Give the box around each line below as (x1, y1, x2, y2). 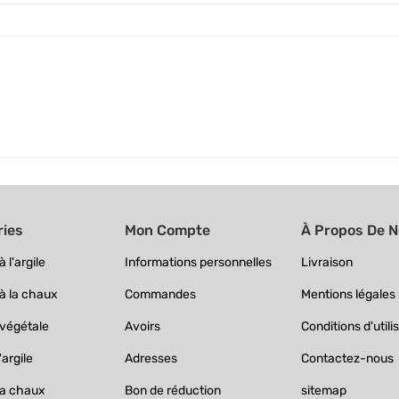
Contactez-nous (301, 351, 395, 367)
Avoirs (124, 319, 160, 335)
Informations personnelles (124, 255, 272, 271)
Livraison (301, 255, 354, 271)
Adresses (124, 351, 177, 367)
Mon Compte (124, 222, 210, 240)
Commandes (124, 287, 196, 303)
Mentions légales (301, 287, 396, 303)
